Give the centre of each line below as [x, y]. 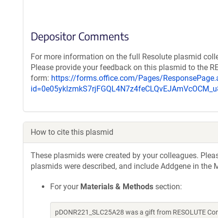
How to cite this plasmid [72, 132]
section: [168, 187]
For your [65, 187]
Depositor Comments [80, 36]
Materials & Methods [117, 187]
